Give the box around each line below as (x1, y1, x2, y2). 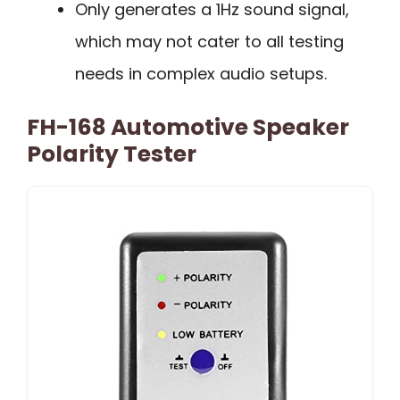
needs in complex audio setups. (75, 62, 327, 86)
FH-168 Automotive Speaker (27, 112, 349, 144)
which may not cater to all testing (75, 30, 344, 54)
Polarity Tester (27, 138, 196, 171)
